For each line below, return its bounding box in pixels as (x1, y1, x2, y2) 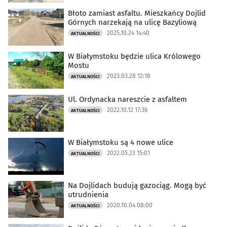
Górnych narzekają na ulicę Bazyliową (68, 18, 197, 27)
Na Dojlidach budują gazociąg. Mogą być (68, 181, 206, 191)
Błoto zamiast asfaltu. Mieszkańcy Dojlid (68, 9, 206, 18)
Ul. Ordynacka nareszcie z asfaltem (68, 95, 187, 104)
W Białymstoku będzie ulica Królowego (68, 52, 201, 61)
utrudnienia (68, 190, 108, 200)
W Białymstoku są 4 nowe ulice (68, 138, 173, 147)
